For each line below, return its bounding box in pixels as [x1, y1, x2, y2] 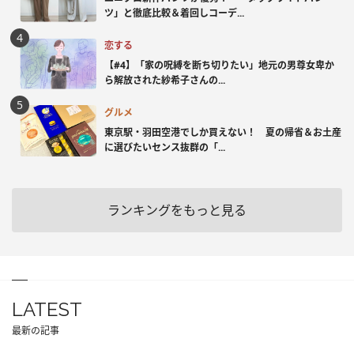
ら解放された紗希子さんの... [104, 73, 225, 87]
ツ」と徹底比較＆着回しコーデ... [104, 6, 244, 20]
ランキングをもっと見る [107, 201, 247, 220]
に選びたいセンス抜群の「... [104, 140, 225, 154]
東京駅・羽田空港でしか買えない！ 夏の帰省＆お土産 [104, 125, 341, 139]
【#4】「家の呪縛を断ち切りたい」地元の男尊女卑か [104, 58, 334, 72]
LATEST [12, 298, 82, 322]
